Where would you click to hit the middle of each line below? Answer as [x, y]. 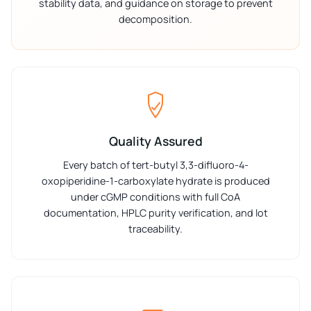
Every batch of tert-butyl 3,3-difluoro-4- [155, 165]
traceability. [155, 229]
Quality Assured [155, 141]
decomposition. [155, 19]
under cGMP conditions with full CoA [155, 197]
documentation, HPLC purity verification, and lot [155, 213]
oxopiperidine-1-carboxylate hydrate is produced [155, 181]
